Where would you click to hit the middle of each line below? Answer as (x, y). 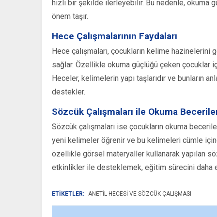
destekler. (69, 92)
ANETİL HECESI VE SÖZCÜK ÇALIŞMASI (140, 194)
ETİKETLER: (68, 194)
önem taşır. (70, 16)
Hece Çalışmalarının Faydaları (115, 36)
